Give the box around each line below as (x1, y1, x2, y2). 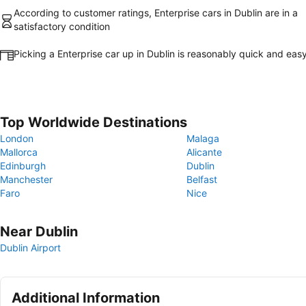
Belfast (186, 173, 217, 185)
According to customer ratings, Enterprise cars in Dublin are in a (14, 7, 298, 18)
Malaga (186, 133, 219, 144)
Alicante (186, 146, 222, 158)
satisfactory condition (14, 20, 110, 32)
